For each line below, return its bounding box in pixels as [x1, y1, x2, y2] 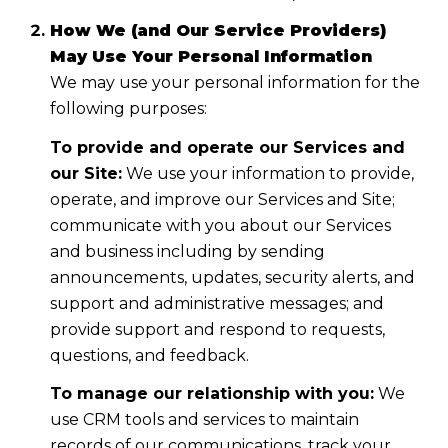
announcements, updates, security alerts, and [49, 267, 415, 287]
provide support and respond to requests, [49, 319, 385, 339]
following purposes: [49, 99, 207, 119]
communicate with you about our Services [49, 215, 391, 235]
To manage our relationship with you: [49, 384, 374, 404]
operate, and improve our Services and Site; [49, 189, 395, 209]
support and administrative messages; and [49, 293, 384, 313]
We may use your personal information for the [49, 73, 420, 93]
